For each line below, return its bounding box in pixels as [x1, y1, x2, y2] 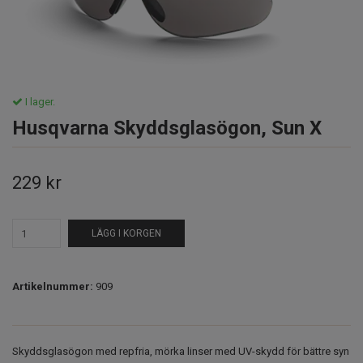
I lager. [23, 96, 55, 108]
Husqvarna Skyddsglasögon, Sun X [12, 117, 322, 139]
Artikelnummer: [12, 280, 93, 293]
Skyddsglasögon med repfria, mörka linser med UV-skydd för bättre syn [12, 345, 349, 357]
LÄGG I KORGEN [92, 228, 161, 239]
